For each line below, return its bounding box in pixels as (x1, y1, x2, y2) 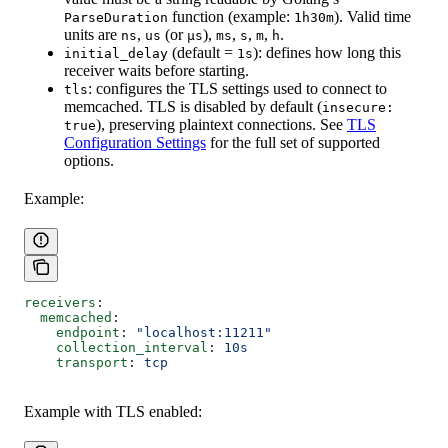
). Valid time (334, 8, 411, 26)
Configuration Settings (64, 134, 206, 152)
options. (64, 152, 114, 170)
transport (24, 355, 128, 371)
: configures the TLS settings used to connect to (88, 80, 387, 98)
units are (64, 26, 121, 44)
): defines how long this (253, 44, 401, 62)
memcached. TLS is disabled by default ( (64, 98, 322, 116)
